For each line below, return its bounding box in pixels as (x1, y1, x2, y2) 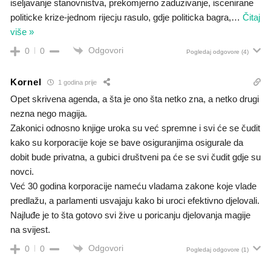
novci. (10, 166, 34, 177)
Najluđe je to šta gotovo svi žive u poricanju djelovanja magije (10, 209, 250, 220)
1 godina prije (56, 79, 97, 87)
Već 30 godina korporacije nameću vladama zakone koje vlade (10, 180, 256, 191)
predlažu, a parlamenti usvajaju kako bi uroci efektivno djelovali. (10, 195, 260, 206)
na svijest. (10, 224, 50, 235)
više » (10, 26, 34, 37)
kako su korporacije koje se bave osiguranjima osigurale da (10, 137, 243, 148)
